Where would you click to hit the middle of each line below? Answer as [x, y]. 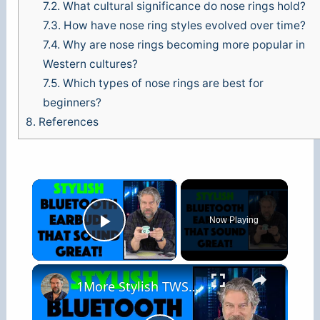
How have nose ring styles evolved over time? [183, 26]
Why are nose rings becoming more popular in [182, 45]
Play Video [156, 241]
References [67, 122]
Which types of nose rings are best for [161, 84]
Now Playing [234, 220]
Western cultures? [90, 64]
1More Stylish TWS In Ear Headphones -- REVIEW [193, 286]
